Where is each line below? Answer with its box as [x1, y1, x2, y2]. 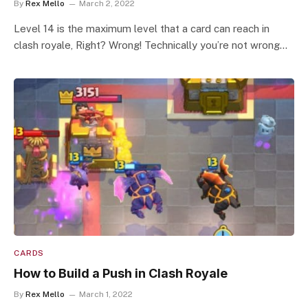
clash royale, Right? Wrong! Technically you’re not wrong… [14, 38, 287, 51]
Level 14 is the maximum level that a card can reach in [14, 22, 269, 34]
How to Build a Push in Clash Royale [14, 266, 228, 280]
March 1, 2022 [79, 289, 133, 299]
